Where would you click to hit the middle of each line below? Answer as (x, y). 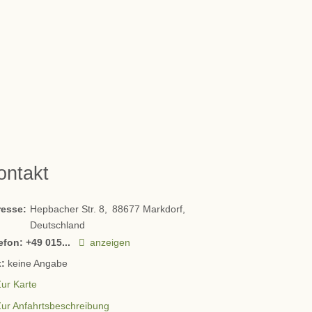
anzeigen (110, 243)
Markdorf (163, 209)
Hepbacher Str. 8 (68, 209)
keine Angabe (38, 264)
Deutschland (58, 225)
